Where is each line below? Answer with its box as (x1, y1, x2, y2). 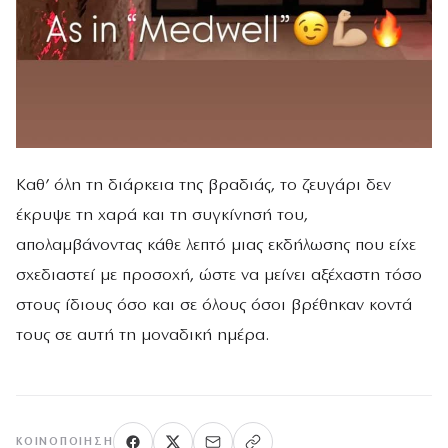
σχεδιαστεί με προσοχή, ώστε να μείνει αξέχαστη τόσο (16, 267, 422, 285)
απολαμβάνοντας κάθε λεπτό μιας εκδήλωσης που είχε (16, 237, 416, 255)
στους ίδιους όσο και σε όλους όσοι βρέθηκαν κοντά (16, 297, 412, 315)
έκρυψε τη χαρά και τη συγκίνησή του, (16, 207, 308, 225)
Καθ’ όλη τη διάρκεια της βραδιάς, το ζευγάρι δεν (16, 177, 391, 195)
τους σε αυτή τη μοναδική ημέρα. (16, 327, 269, 345)
